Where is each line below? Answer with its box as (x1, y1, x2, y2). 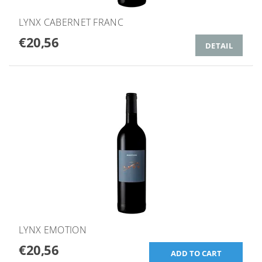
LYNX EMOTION (19, 223, 87, 237)
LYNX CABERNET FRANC (19, 16, 124, 29)
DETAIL (205, 40, 233, 51)
